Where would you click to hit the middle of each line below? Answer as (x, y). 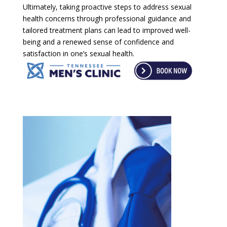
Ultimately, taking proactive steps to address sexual (107, 7)
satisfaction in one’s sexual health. (78, 53)
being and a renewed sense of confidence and (98, 42)
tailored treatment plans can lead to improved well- (106, 30)
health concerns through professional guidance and (107, 18)
